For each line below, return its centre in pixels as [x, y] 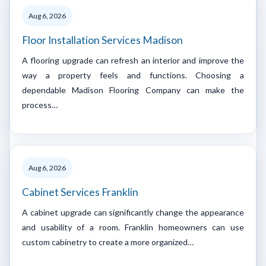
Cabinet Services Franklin [80, 192]
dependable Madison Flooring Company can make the [133, 90]
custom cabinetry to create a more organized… [108, 242]
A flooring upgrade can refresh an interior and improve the [133, 60]
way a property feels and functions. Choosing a [133, 75]
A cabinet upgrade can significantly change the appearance [133, 212]
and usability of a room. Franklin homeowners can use [133, 227]
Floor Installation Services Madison [102, 40]
